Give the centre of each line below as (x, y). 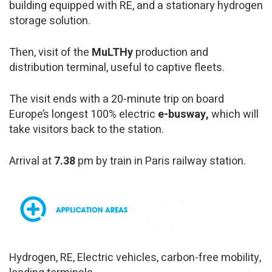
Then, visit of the (50, 53)
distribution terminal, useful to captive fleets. (117, 68)
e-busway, (185, 115)
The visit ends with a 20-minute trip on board (117, 100)
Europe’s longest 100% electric (83, 115)
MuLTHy (114, 53)
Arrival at (32, 161)
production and (172, 53)
